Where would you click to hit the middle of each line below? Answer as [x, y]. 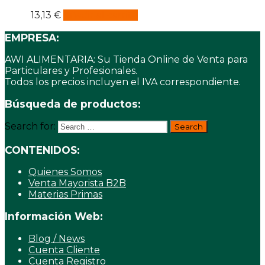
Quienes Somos [65, 172]
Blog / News [56, 238]
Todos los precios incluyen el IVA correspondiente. [123, 82]
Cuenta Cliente [64, 250]
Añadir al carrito [100, 15]
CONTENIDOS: [42, 150]
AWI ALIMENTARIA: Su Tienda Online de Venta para [126, 59]
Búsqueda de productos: [73, 104]
